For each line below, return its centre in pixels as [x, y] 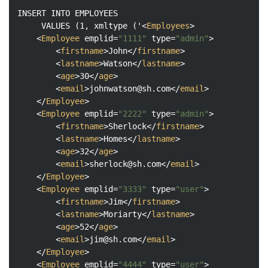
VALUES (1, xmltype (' [80, 25]
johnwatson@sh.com [130, 88]
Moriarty [123, 214]
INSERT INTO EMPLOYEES [68, 13]
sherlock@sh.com [125, 164]
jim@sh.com [113, 239]
